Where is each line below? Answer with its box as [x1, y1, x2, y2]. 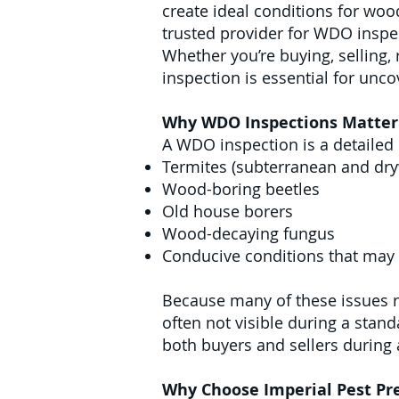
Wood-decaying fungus [162, 223, 335, 244]
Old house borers [162, 200, 293, 222]
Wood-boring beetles [162, 178, 320, 199]
